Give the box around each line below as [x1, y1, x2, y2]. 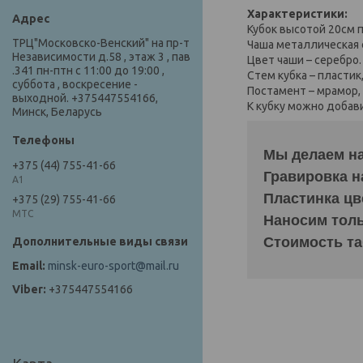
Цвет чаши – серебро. [247, 53, 361, 66]
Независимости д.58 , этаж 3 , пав [12, 50, 190, 64]
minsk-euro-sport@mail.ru [48, 259, 179, 273]
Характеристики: [247, 6, 348, 20]
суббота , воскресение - [12, 78, 138, 92]
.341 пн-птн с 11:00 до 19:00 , [12, 64, 164, 78]
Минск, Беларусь [12, 105, 102, 119]
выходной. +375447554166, [12, 92, 158, 105]
